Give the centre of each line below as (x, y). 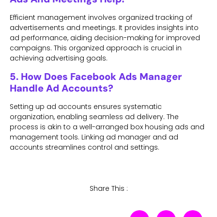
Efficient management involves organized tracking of (101, 18)
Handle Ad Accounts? (62, 88)
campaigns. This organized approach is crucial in (96, 48)
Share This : (108, 188)
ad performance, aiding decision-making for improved (105, 38)
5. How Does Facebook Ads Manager (96, 76)
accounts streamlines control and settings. (85, 147)
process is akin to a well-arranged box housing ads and (107, 127)
